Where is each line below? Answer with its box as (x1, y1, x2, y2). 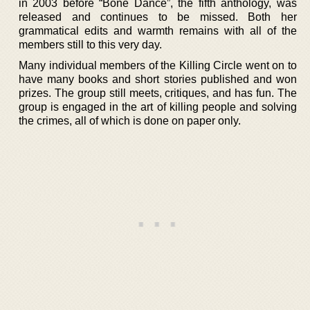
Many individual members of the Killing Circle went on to (19, 60, 297, 71)
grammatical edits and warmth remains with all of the (19, 25, 297, 37)
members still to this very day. (19, 39, 162, 51)
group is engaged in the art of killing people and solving (19, 101, 297, 113)
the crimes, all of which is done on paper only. (19, 115, 241, 127)
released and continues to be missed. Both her (19, 11, 297, 23)
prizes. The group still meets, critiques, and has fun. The (19, 87, 297, 99)
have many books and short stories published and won (19, 73, 297, 85)
